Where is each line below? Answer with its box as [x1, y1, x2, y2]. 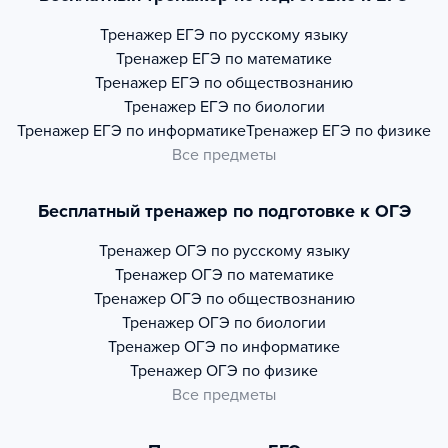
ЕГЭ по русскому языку [176, 25, 348, 46]
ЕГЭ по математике [192, 49, 332, 70]
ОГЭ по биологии [198, 313, 326, 334]
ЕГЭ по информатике [93, 121, 246, 142]
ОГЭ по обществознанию [169, 289, 355, 310]
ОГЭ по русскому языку [174, 241, 350, 262]
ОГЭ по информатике [184, 337, 340, 358]
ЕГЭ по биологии [199, 97, 325, 118]
